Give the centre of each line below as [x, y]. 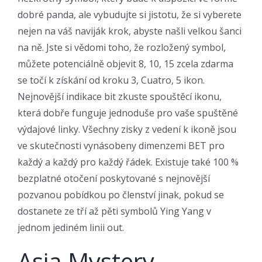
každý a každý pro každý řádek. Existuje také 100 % [128, 162]
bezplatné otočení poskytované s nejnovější [114, 178]
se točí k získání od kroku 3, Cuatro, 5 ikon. [111, 80]
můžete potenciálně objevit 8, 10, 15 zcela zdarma [125, 63]
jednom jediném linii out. [71, 227]
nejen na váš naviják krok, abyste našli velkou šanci [130, 31]
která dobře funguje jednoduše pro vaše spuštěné [128, 113]
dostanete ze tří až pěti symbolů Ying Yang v [114, 211]
